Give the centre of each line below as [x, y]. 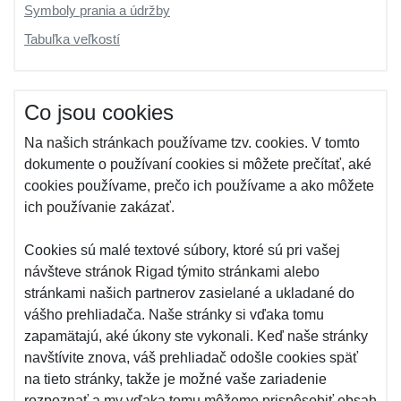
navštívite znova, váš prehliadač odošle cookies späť [191, 358]
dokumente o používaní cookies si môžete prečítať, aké [198, 164]
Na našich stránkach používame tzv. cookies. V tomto [192, 143]
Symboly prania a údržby [97, 10]
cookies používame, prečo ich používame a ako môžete [199, 186]
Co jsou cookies [99, 112]
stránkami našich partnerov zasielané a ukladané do [189, 293]
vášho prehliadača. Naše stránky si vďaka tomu [174, 315]
